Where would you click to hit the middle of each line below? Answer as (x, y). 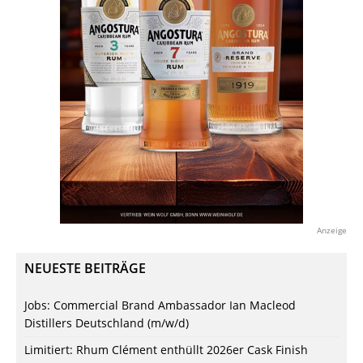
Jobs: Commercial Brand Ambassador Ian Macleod (160, 305)
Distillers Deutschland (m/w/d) (107, 322)
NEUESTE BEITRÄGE (85, 268)
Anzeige (332, 230)
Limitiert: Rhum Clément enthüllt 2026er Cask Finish (166, 349)
